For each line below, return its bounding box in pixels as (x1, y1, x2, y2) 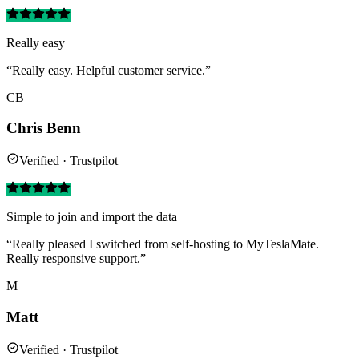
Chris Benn (6, 119, 81, 137)
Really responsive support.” (6, 252, 146, 266)
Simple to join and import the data (6, 210, 177, 224)
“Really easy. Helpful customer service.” (6, 63, 211, 77)
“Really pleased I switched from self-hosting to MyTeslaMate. (6, 237, 319, 252)
